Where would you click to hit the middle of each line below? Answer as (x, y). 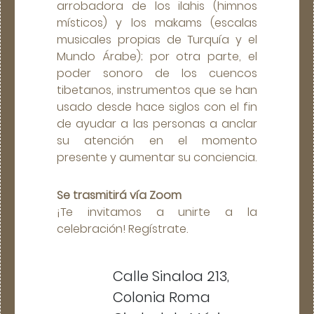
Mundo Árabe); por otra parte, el (157, 56)
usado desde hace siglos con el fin (157, 107)
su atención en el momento (157, 140)
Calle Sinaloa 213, (171, 276)
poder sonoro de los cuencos (157, 73)
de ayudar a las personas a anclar (157, 123)
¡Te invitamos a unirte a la (157, 212)
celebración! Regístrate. (122, 228)
